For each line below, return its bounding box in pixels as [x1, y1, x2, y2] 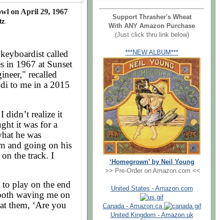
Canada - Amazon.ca [102, 202, 164, 210]
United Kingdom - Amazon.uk [110, 211, 193, 219]
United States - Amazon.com [110, 185, 193, 192]
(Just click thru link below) [114, 31, 189, 38]
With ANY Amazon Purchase [109, 22, 195, 29]
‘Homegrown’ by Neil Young [109, 158, 194, 165]
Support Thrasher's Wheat [112, 13, 192, 21]
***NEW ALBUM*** [125, 49, 178, 56]
